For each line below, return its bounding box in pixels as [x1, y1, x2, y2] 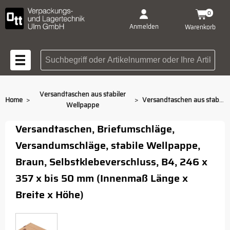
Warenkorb [184, 22, 216, 32]
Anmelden [129, 22, 159, 31]
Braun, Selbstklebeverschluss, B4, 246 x [15, 154, 207, 170]
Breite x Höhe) [15, 186, 84, 203]
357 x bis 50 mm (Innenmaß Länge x [15, 170, 188, 186]
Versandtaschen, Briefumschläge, [15, 121, 175, 137]
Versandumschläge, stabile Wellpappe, [15, 137, 200, 154]
